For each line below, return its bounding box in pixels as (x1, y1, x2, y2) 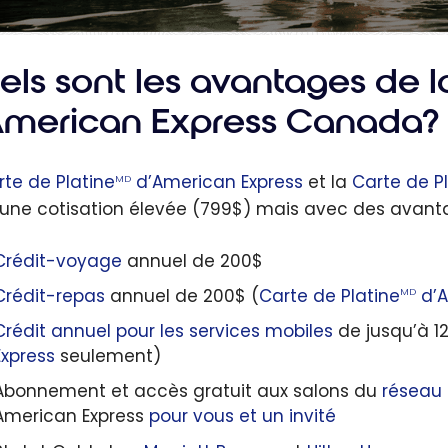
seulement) (54, 344, 161, 369)
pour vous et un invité (148, 404, 336, 429)
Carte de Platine (258, 284, 400, 309)
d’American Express (131, 170, 303, 195)
